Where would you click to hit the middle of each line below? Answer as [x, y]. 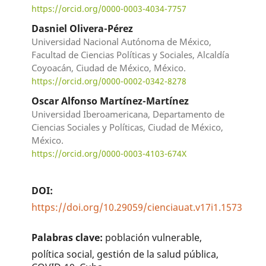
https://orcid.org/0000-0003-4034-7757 [109, 8]
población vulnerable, [154, 238]
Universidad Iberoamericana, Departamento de [128, 114]
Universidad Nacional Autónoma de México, [122, 42]
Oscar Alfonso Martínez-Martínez [110, 101]
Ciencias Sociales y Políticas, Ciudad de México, [128, 127]
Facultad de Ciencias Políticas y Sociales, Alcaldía [131, 55]
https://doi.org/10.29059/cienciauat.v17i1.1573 [137, 208]
